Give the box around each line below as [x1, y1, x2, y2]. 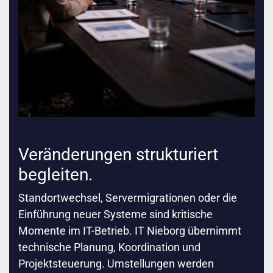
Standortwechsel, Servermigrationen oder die [18, 191, 237, 205]
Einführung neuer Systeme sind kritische [18, 208, 213, 221]
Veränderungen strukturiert [18, 144, 218, 165]
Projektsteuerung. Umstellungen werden [18, 257, 214, 271]
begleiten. [18, 165, 93, 185]
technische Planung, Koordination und [18, 241, 200, 254]
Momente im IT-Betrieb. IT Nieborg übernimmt [18, 224, 241, 238]
